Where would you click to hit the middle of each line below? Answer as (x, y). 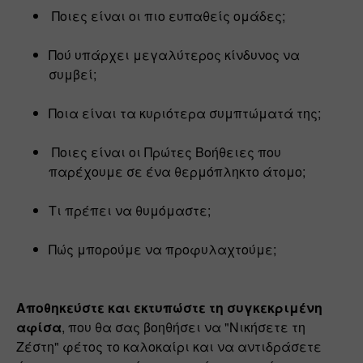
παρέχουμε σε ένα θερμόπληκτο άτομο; (179, 171)
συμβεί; (74, 74)
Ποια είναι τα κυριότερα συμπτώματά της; (185, 113)
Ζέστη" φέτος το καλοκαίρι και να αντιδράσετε (169, 346)
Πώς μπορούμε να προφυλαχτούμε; (164, 249)
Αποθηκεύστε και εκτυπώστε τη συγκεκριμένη (169, 307)
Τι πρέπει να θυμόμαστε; (131, 210)
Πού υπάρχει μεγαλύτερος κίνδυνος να (174, 54)
